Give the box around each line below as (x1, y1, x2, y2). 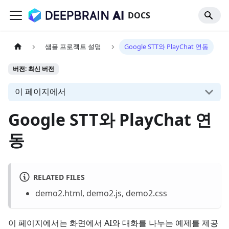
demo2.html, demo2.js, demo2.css (35, 187, 167, 199)
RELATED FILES (33, 172, 85, 182)
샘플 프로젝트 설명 (45, 42, 102, 52)
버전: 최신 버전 (13, 64, 54, 74)
